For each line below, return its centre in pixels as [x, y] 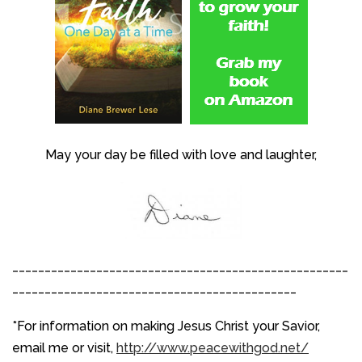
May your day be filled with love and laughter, [181, 154]
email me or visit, [64, 347]
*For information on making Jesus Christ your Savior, [166, 326]
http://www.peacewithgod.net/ [213, 347]
